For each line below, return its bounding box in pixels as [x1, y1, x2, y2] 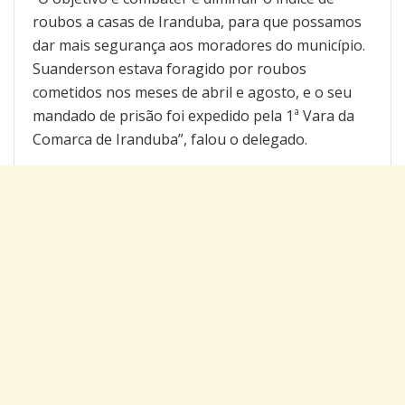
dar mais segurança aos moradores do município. [33, 35, 365, 56]
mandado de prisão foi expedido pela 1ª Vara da [33, 106, 354, 127]
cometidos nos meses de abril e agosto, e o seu [33, 82, 352, 103]
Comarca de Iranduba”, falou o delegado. [33, 129, 307, 150]
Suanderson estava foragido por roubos [33, 59, 306, 80]
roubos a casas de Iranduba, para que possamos [33, 12, 362, 33]
